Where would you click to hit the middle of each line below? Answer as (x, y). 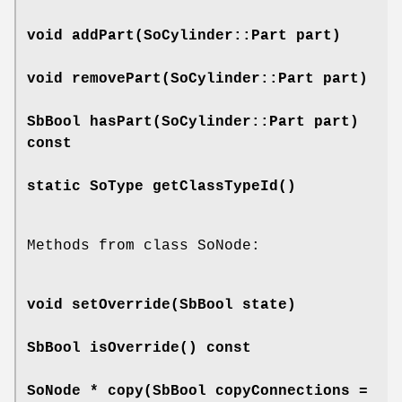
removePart (117, 79)
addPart (103, 35)
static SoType (90, 186)
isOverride (135, 348)
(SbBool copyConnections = (256, 391)
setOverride (121, 305)
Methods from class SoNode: (144, 245)
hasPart (121, 122)
